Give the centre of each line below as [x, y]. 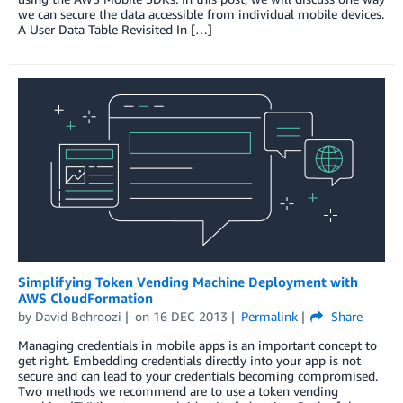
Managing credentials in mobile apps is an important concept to [197, 345]
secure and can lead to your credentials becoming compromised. [198, 375]
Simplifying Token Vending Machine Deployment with [188, 281]
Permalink [269, 316]
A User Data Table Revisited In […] [115, 29]
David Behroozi [78, 316]
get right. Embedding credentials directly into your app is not [189, 360]
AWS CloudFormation [85, 297]
